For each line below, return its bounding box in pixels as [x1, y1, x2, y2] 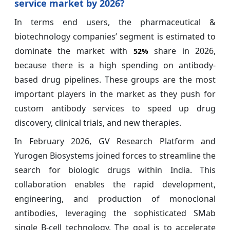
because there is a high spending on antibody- [14, 59, 216, 71]
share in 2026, [148, 45, 216, 56]
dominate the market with [14, 45, 133, 56]
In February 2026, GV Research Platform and [14, 135, 216, 147]
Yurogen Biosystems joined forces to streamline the [14, 149, 216, 161]
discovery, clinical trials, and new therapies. [14, 117, 181, 128]
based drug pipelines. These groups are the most [14, 73, 216, 85]
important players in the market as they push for [14, 88, 216, 100]
